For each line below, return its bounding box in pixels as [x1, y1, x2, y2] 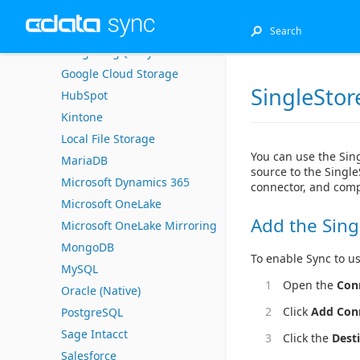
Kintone [61, 109, 103, 125]
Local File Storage [61, 131, 155, 146]
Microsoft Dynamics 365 [61, 174, 190, 190]
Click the [283, 330, 332, 346]
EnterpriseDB [61, 22, 133, 38]
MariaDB [61, 153, 108, 168]
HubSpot [61, 88, 108, 103]
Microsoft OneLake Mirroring [61, 218, 217, 233]
